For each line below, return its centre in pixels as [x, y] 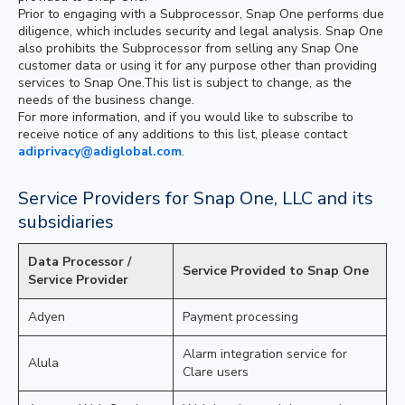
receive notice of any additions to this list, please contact [183, 134]
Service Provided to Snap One [276, 271]
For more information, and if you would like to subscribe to [186, 117]
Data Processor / [80, 262]
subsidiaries [66, 222]
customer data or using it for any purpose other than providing [198, 66]
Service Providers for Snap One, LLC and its [196, 198]
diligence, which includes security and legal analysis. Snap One [201, 31]
